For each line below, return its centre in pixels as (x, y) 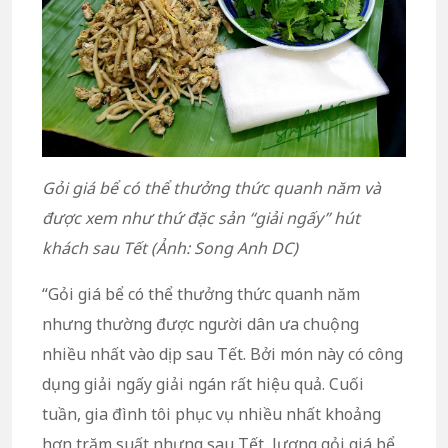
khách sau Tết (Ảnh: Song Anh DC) (170, 248)
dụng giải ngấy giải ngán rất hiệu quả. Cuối (203, 384)
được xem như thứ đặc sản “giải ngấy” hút (201, 218)
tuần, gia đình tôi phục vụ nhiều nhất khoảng (211, 414)
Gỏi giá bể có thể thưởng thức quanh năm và (211, 188)
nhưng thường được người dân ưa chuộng (200, 324)
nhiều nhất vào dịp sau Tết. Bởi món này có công (222, 354)
